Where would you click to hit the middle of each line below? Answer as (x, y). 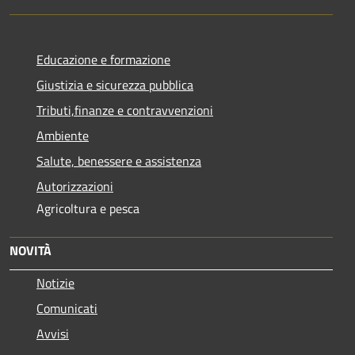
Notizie (55, 282)
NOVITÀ (31, 250)
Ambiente (63, 135)
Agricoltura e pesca (88, 208)
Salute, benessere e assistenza (119, 160)
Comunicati (67, 308)
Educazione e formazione (103, 59)
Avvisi (53, 333)
